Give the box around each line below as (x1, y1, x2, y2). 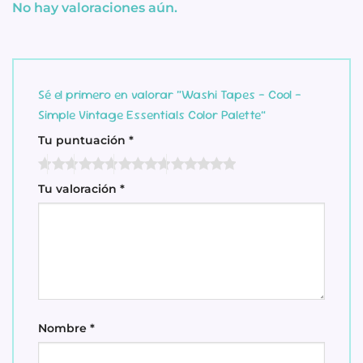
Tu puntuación (38, 133, 129, 147)
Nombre (38, 320, 90, 335)
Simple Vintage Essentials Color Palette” (38, 106, 269, 124)
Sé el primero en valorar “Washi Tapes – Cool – (38, 86, 301, 104)
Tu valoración (38, 181, 120, 197)
